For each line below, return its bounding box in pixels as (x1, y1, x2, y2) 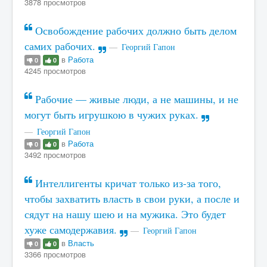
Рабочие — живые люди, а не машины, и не (32, 92, 238, 106)
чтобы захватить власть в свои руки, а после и (24, 191, 240, 206)
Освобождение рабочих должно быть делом (32, 23, 237, 38)
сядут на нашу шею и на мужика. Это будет (24, 207, 226, 221)
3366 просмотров (24, 248, 86, 260)
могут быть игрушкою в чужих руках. (24, 107, 201, 122)
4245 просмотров (24, 64, 86, 76)
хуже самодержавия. (24, 222, 120, 237)
